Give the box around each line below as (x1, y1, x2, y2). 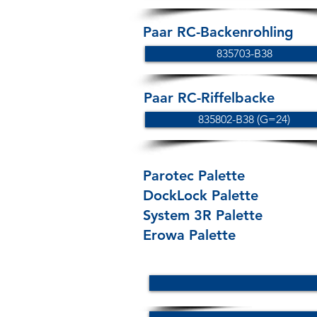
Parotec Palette (143, 167, 245, 184)
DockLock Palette (143, 187, 258, 204)
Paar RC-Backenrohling (143, 23, 294, 40)
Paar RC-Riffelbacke (144, 89, 275, 106)
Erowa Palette (143, 226, 236, 243)
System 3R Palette (143, 207, 263, 224)
